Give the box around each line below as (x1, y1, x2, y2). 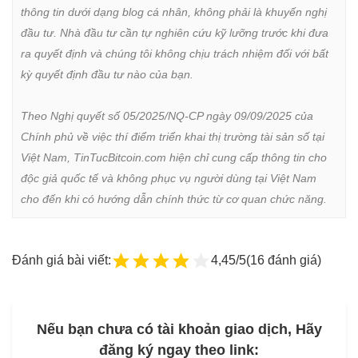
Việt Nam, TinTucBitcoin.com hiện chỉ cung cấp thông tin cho (21, 150, 327, 164)
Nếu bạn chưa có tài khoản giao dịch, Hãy (36, 321, 322, 338)
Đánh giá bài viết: (12, 253, 111, 267)
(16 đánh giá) (246, 253, 321, 267)
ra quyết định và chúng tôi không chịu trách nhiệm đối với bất (21, 46, 328, 60)
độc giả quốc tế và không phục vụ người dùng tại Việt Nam (21, 171, 316, 185)
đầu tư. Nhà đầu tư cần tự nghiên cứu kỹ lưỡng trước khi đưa (21, 26, 328, 39)
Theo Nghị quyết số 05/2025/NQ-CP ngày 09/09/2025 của (21, 109, 313, 122)
